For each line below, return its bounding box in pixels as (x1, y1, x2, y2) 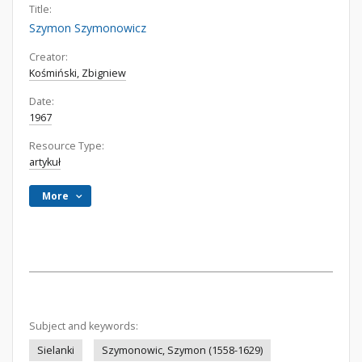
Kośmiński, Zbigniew (29, 66, 126, 80)
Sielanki (37, 343, 74, 357)
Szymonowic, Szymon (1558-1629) (102, 343, 263, 357)
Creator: (29, 50, 68, 64)
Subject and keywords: (29, 319, 138, 333)
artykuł (29, 155, 61, 169)
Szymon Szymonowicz (29, 20, 146, 36)
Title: (29, 2, 52, 16)
